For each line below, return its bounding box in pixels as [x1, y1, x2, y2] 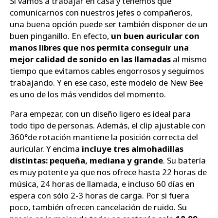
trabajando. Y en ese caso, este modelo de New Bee [10, 76, 203, 88]
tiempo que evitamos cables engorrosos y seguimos [10, 65, 204, 76]
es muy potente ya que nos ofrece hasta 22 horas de [10, 166, 207, 178]
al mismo [171, 53, 207, 65]
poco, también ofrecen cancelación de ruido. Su [10, 201, 187, 213]
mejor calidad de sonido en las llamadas [10, 53, 171, 65]
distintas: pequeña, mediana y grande [10, 155, 163, 166]
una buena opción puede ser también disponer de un [10, 18, 208, 30]
